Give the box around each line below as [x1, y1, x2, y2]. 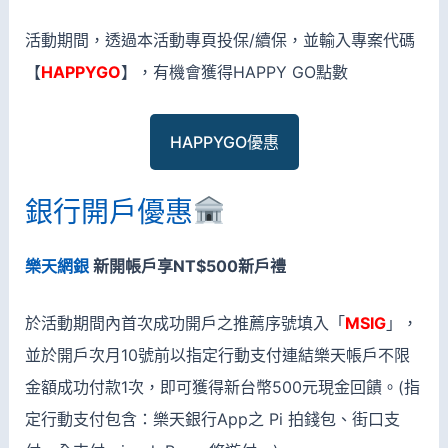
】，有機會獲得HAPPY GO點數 [120, 62, 348, 83]
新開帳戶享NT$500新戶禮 [88, 255, 286, 276]
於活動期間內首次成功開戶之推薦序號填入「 [24, 313, 345, 334]
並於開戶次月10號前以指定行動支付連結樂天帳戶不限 [24, 345, 410, 366]
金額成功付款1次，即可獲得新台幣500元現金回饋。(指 [24, 377, 420, 398]
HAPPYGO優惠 [169, 131, 279, 152]
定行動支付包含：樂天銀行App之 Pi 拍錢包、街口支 [24, 409, 400, 430]
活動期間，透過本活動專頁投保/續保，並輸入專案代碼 [24, 30, 415, 51]
